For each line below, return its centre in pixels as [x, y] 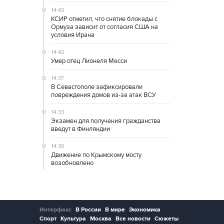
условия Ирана [73, 35]
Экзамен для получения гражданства [106, 121]
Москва [101, 219]
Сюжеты [166, 219]
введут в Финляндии [80, 129]
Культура [73, 219]
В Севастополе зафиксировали [97, 87]
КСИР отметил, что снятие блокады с [104, 19]
